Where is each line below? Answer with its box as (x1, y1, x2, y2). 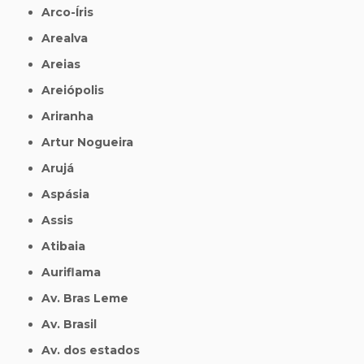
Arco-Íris (50, 5, 94, 20)
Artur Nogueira (50, 135, 134, 150)
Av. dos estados (50, 343, 141, 358)
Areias (50, 57, 81, 72)
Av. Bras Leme (50, 291, 129, 306)
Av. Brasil (50, 317, 97, 332)
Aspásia (50, 187, 90, 202)
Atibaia (50, 239, 86, 254)
